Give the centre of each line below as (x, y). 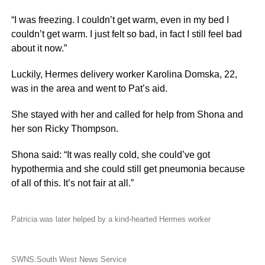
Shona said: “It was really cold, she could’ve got (110, 155)
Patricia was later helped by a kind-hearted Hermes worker (111, 219)
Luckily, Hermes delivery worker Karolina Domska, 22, (124, 74)
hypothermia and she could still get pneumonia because (128, 169)
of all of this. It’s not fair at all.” (72, 183)
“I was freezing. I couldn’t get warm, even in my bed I (120, 20)
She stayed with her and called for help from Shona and (127, 114)
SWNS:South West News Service (69, 259)
